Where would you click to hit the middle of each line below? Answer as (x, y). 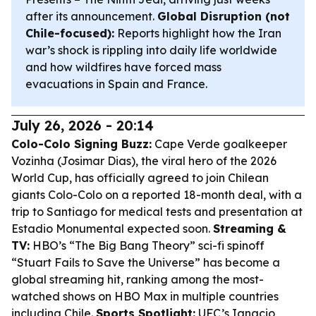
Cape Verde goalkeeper (219, 144)
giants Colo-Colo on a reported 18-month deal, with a (157, 195)
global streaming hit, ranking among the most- (138, 279)
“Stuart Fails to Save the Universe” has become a (146, 262)
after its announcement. (91, 16)
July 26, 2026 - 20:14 (83, 125)
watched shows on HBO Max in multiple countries (145, 296)
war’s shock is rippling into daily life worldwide (151, 50)
